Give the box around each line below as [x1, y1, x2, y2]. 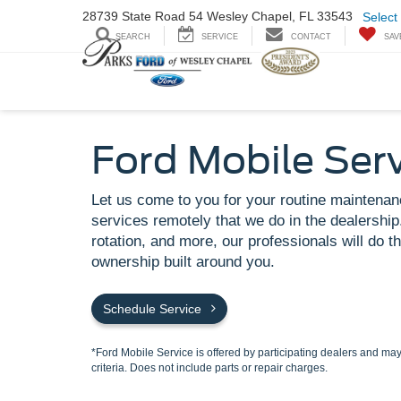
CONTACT [291, 32, 331, 42]
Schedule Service [103, 302, 205, 316]
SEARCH [115, 32, 150, 42]
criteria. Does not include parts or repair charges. [91, 361, 328, 374]
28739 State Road [82, 9, 189, 24]
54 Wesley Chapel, [189, 9, 295, 24]
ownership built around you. [91, 253, 275, 270]
